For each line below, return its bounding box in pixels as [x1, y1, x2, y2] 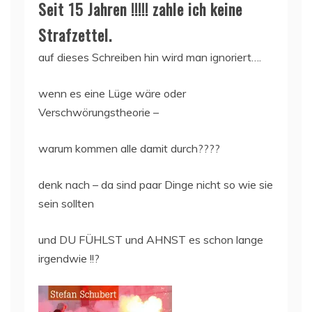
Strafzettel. [38, 23, 112, 46]
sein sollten [38, 196, 94, 210]
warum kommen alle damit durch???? [38, 141, 220, 155]
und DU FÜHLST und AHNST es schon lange [38, 232, 263, 247]
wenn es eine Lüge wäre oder [38, 86, 186, 100]
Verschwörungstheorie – [38, 104, 159, 119]
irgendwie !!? [38, 251, 100, 265]
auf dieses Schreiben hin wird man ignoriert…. [38, 49, 261, 64]
